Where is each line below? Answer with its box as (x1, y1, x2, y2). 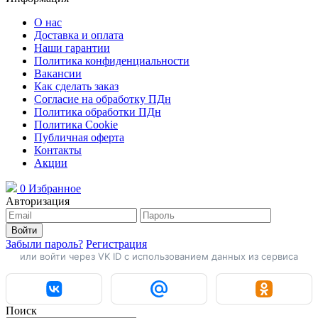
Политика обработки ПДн (34, 106, 161, 119)
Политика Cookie (34, 119, 118, 131)
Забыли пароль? (6, 238, 83, 251)
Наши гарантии (34, 42, 110, 55)
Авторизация (6, 195, 70, 208)
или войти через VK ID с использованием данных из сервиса (20, 251, 298, 263)
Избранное (28, 182, 81, 195)
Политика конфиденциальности (34, 55, 190, 67)
